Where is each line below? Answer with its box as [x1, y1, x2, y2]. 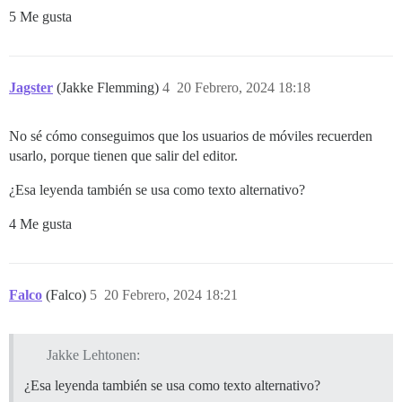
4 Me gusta [9, 216, 72, 232]
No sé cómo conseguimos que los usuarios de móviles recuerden [9, 128, 372, 144]
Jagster [9, 80, 53, 96]
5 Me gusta [9, 9, 72, 25]
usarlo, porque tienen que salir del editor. [9, 148, 238, 164]
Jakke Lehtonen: [46, 347, 140, 363]
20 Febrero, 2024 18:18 [177, 80, 310, 96]
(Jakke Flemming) [57, 80, 162, 96]
